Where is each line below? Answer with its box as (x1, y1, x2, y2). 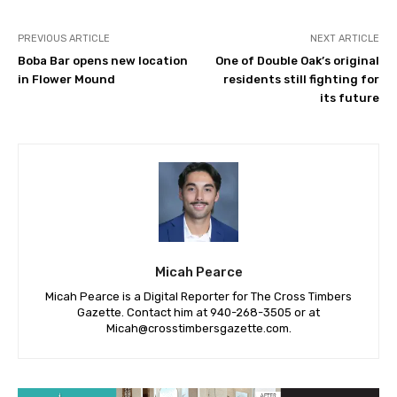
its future (319, 90, 379, 105)
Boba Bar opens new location (18, 53, 188, 67)
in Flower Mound (18, 72, 115, 86)
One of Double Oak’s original (214, 53, 379, 67)
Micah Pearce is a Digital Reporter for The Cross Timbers (45, 289, 352, 303)
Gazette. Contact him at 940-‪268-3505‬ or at (77, 305, 320, 319)
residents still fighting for (222, 72, 379, 86)
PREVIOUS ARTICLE (18, 32, 110, 44)
